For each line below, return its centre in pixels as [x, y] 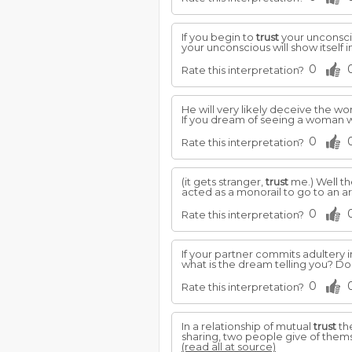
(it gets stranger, [224, 181]
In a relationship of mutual [247, 326]
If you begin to [219, 37]
